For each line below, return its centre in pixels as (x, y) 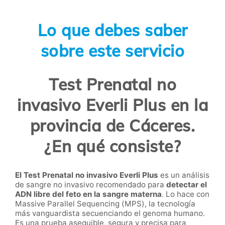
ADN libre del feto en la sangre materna (88, 194)
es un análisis (184, 175)
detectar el (187, 184)
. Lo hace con (186, 194)
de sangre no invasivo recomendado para (91, 184)
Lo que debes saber (113, 30)
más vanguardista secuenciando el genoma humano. (110, 213)
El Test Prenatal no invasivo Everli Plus (87, 175)
